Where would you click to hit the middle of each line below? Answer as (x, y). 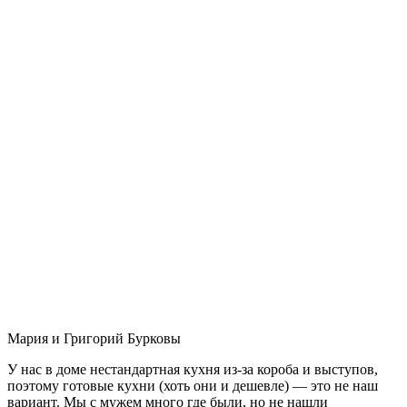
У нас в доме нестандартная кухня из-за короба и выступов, (193, 369)
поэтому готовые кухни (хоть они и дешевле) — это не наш (193, 385)
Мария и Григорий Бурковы (94, 338)
